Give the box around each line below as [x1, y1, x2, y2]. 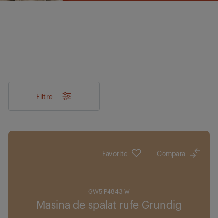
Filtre [36, 91, 53, 101]
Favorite [102, 148, 128, 158]
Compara [157, 148, 186, 158]
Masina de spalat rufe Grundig [36, 197, 182, 211]
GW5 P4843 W [88, 187, 130, 195]
